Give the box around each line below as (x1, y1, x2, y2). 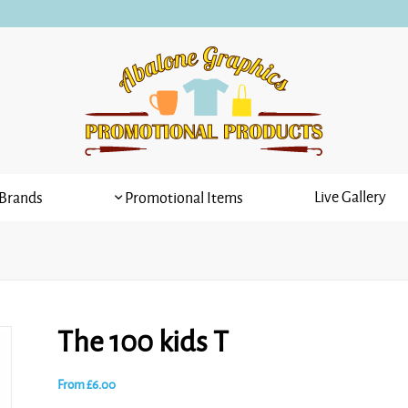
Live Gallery (313, 189, 386, 206)
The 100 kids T (56, 327, 229, 358)
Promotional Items (122, 190, 244, 207)
